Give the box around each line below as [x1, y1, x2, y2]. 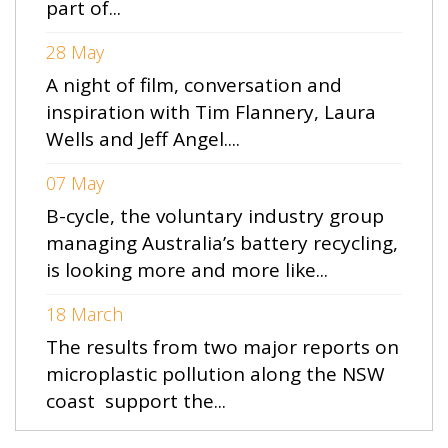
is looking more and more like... [46, 257, 328, 284]
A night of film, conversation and [46, 72, 342, 99]
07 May [46, 171, 104, 196]
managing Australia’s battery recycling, [46, 230, 398, 257]
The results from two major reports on [46, 334, 399, 361]
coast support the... [46, 388, 226, 415]
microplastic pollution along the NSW [46, 361, 385, 388]
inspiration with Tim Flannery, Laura [46, 99, 376, 126]
